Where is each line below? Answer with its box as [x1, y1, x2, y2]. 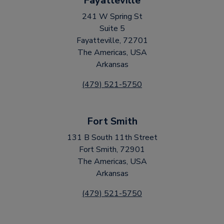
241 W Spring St [81, 11, 142, 22]
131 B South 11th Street [66, 132, 157, 143]
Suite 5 [99, 23, 125, 34]
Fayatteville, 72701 [76, 35, 148, 46]
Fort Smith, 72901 [79, 144, 145, 155]
